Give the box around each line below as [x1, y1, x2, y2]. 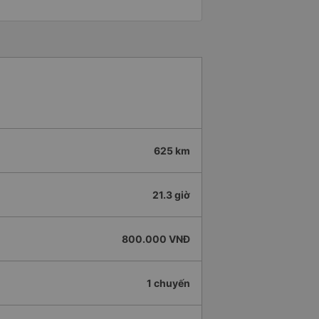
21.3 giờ [152, 189, 190, 202]
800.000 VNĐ [122, 233, 190, 246]
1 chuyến [147, 277, 190, 290]
